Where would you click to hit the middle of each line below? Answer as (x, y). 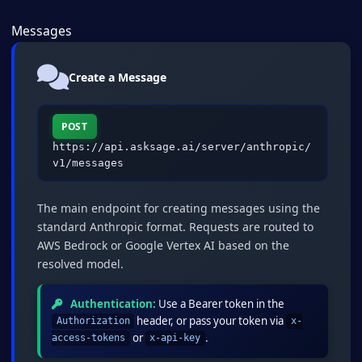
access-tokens (88, 338)
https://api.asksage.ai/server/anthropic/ (181, 146)
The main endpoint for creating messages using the (179, 208)
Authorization (93, 321)
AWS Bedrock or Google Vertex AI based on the (163, 245)
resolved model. (80, 263)
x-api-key (175, 338)
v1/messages (88, 162)
